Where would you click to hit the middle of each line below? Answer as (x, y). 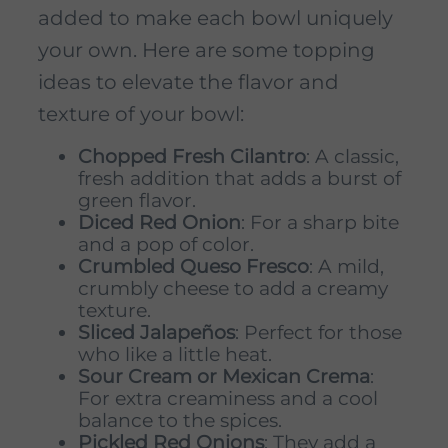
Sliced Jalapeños (156, 332)
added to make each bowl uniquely (215, 17)
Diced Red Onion (159, 222)
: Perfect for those (318, 332)
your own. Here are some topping (206, 49)
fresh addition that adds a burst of (239, 178)
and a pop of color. (166, 244)
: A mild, (346, 266)
